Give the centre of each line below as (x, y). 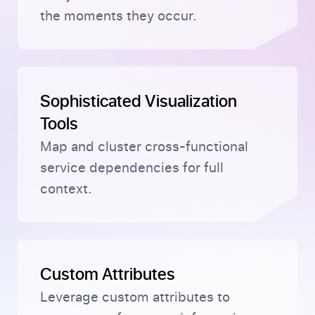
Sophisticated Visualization (139, 100)
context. (66, 189)
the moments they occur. (118, 16)
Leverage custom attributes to (135, 297)
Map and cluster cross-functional (144, 147)
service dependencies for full (132, 168)
